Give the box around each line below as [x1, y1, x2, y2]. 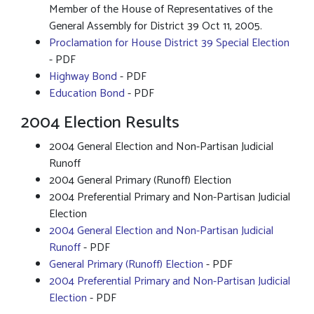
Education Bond [49, 84, 125, 103]
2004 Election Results [21, 109, 184, 137]
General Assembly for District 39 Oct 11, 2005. [49, 17, 262, 36]
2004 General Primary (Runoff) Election [49, 171, 231, 190]
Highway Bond [49, 67, 117, 86]
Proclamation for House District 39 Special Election [49, 34, 289, 53]
